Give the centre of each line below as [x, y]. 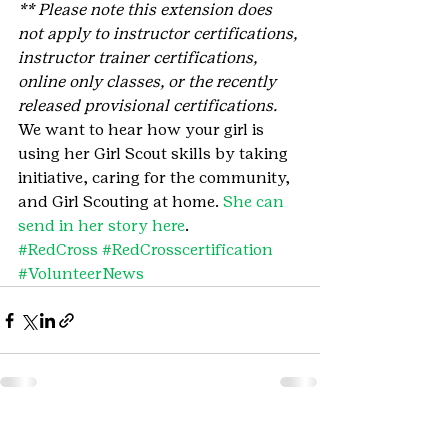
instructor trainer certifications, [139, 58]
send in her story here [101, 226]
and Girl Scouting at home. [120, 202]
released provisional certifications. [147, 106]
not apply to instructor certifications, [159, 34]
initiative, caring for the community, [156, 178]
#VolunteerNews [81, 274]
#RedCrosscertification [187, 250]
